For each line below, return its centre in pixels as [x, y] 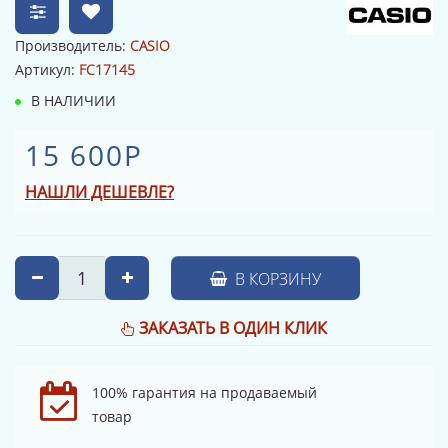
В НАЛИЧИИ [71, 100]
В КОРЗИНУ [276, 279]
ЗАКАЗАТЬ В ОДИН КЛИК [233, 328]
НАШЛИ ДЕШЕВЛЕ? [99, 192]
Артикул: [47, 69]
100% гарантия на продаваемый [204, 392]
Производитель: [72, 45]
